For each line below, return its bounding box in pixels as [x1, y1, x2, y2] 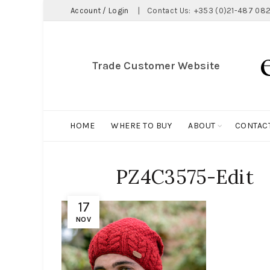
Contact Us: [147, 6, 193, 15]
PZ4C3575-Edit [116, 165, 254, 189]
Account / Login [71, 6, 129, 15]
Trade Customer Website [92, 59, 220, 72]
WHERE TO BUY [111, 121, 172, 131]
